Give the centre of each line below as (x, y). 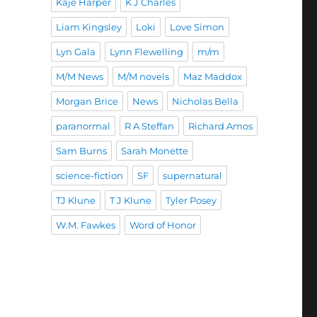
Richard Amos (220, 126)
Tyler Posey (191, 200)
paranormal (83, 126)
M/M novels (143, 76)
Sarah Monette (154, 150)
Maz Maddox (212, 76)
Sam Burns (81, 150)
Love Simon (197, 27)
